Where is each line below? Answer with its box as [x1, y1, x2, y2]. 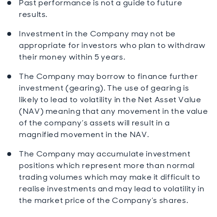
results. [19, 9, 48, 19]
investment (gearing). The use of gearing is [19, 83, 189, 93]
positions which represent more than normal [19, 160, 195, 170]
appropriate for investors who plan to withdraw [19, 40, 206, 50]
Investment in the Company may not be [19, 29, 176, 39]
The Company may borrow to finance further [19, 71, 198, 81]
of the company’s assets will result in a [19, 118, 170, 128]
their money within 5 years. [19, 52, 125, 62]
